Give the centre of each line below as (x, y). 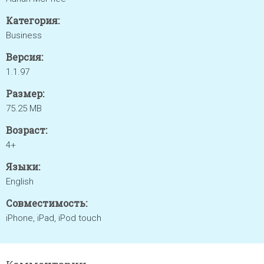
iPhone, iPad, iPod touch (54, 218)
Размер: (25, 93)
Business (24, 35)
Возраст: (27, 130)
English (20, 181)
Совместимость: (47, 203)
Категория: (33, 20)
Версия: (24, 57)
